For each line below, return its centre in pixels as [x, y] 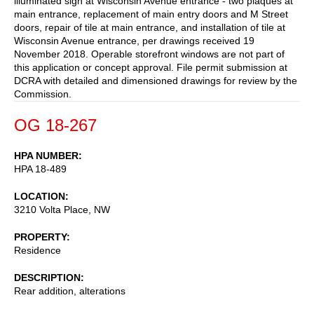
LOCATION [40, 196]
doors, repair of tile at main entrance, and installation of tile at [150, 27]
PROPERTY [40, 237]
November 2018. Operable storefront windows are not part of [149, 54]
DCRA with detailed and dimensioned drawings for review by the [156, 80]
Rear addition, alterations [70, 291]
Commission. [43, 94]
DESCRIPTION [47, 277]
